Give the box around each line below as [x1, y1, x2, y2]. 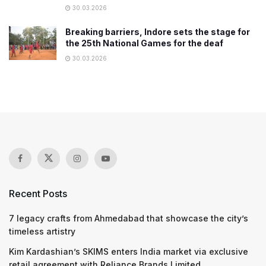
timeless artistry [9, 226, 75, 236]
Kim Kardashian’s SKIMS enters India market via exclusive [9, 246, 248, 256]
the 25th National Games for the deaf [65, 38, 223, 48]
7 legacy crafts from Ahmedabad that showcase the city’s [9, 213, 248, 223]
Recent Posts [9, 188, 67, 199]
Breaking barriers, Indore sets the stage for [65, 27, 250, 37]
